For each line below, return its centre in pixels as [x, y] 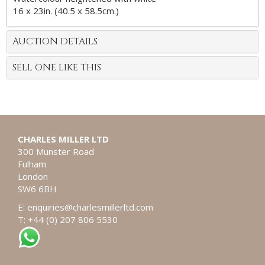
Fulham [32, 164]
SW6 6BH [37, 189]
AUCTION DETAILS [55, 42]
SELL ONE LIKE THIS [57, 68]
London [33, 177]
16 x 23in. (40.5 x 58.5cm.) [66, 11]
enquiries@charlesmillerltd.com [90, 207]
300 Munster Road [57, 152]
